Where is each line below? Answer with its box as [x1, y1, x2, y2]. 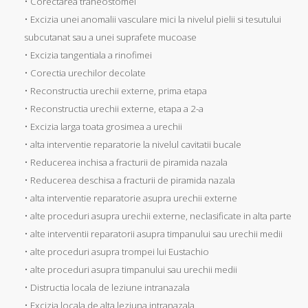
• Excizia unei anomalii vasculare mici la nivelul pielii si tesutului [24, 12, 281, 25]
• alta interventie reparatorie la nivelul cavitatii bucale [24, 137, 241, 151]
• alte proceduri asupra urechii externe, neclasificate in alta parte [24, 209, 291, 222]
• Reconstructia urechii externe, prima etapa [24, 84, 207, 97]
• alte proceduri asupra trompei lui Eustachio [24, 245, 209, 258]
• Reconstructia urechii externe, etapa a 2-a [24, 102, 203, 115]
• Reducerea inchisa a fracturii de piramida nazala [24, 155, 228, 168]
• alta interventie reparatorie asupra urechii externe [24, 191, 237, 204]
